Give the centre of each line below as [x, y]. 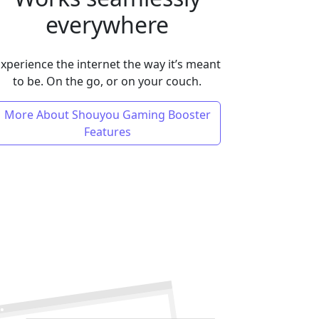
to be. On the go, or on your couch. [108, 81]
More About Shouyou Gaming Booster [107, 115]
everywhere [108, 25]
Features [107, 132]
